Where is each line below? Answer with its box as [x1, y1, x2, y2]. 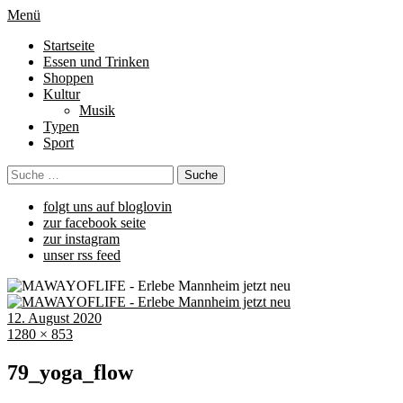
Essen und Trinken [43, 54, 149, 69]
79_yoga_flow [7, 360, 133, 384]
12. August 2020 [7, 310, 102, 326]
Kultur [43, 86, 80, 102]
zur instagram [43, 231, 120, 246]
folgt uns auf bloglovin [43, 199, 172, 214]
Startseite [43, 38, 94, 53]
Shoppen [43, 70, 94, 85]
